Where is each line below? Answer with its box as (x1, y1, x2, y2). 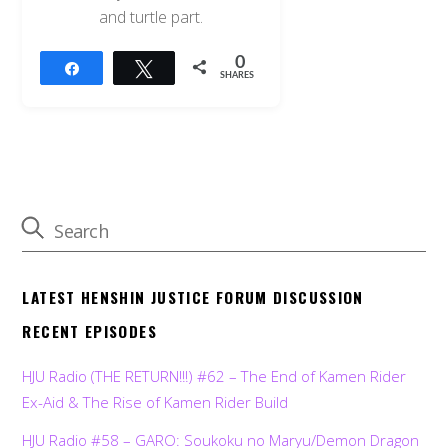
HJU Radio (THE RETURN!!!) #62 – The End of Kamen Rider (22, 365, 407, 386)
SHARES (220, 70, 255, 80)
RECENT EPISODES (22, 320, 157, 343)
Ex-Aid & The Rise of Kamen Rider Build (22, 391, 289, 412)
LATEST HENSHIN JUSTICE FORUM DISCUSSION (22, 286, 364, 309)
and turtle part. (99, 5, 204, 28)
